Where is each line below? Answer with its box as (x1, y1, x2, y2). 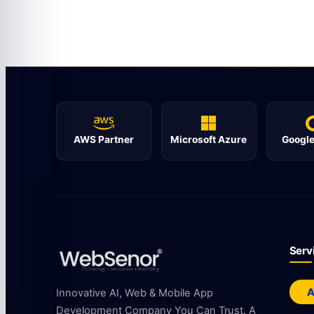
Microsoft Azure (170, 134, 247, 145)
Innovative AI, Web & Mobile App (56, 287, 213, 299)
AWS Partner (73, 134, 134, 145)
